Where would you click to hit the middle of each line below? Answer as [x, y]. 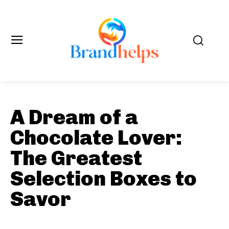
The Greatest [76, 158]
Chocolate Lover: [96, 137]
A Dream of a [74, 117]
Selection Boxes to [104, 178]
